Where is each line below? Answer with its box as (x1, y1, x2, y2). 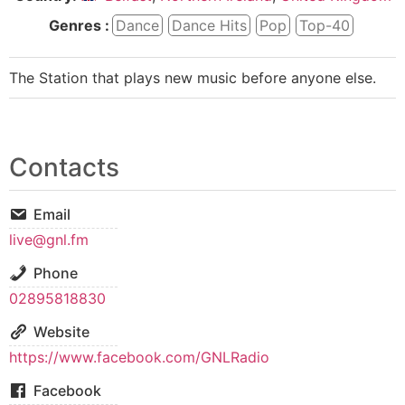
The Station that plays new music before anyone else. (9, 69, 376, 87)
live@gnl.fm (9, 231, 89, 249)
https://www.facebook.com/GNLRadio (9, 348, 269, 366)
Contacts (9, 152, 119, 183)
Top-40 (299, 16, 350, 34)
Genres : (49, 16, 109, 34)
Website (33, 323, 89, 341)
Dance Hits (172, 16, 247, 34)
